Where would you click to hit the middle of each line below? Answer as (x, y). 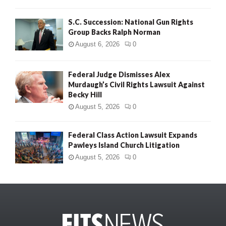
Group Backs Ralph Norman (114, 32)
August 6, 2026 (97, 44)
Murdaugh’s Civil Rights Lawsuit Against (136, 84)
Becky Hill (85, 94)
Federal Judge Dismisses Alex (119, 74)
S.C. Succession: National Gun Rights (131, 22)
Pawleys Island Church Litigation (124, 145)
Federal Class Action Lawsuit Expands (133, 135)
